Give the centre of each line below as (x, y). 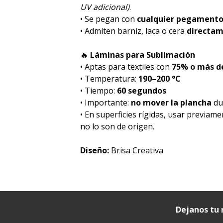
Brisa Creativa (136, 150)
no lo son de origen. (117, 126)
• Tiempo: (99, 90)
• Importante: (106, 102)
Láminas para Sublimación (142, 55)
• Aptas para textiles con (126, 66)
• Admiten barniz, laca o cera (134, 31)
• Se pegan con (109, 19)
